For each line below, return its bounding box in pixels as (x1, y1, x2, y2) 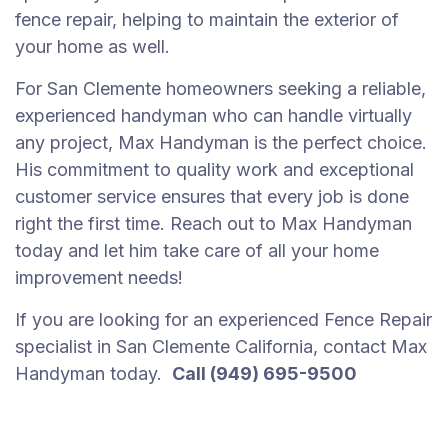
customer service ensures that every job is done (15, 186, 409, 207)
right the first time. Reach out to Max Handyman (15, 213, 412, 234)
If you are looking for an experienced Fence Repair (15, 309, 432, 330)
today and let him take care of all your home (15, 240, 379, 261)
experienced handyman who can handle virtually (15, 105, 412, 126)
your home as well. (15, 36, 170, 57)
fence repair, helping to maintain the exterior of (15, 9, 399, 30)
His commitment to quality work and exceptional (15, 159, 414, 180)
